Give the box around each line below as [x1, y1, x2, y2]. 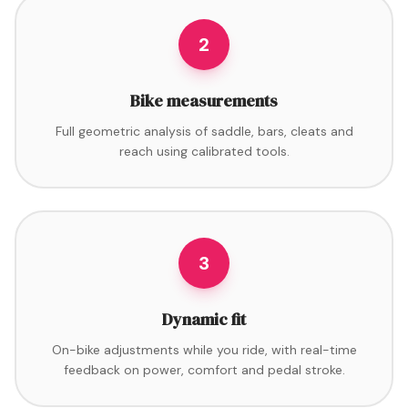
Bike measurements [130, 89, 278, 113]
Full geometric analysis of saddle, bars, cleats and [55, 123, 353, 140]
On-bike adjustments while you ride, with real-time [51, 342, 357, 359]
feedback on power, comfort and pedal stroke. [63, 362, 345, 379]
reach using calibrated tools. [118, 143, 290, 160]
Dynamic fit [162, 308, 246, 331]
